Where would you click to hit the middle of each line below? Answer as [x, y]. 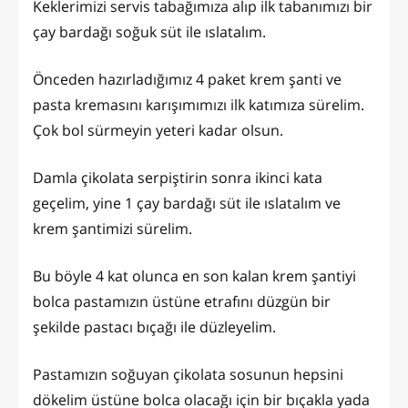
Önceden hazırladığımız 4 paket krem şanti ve [187, 79]
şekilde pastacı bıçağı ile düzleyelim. [154, 326]
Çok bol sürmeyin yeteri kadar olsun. [158, 130]
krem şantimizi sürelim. [112, 228]
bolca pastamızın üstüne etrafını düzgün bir [182, 301]
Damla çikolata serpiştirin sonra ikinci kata [178, 177]
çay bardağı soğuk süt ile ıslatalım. [149, 31]
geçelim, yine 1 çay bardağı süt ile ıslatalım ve [187, 203]
